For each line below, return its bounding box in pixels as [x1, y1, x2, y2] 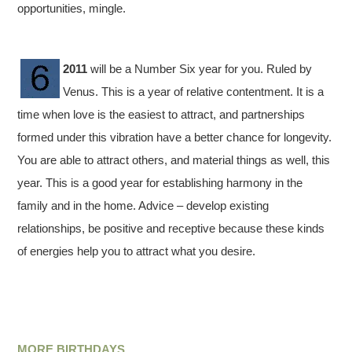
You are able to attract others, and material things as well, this [17, 153, 331, 167]
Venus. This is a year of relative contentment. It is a [63, 85, 324, 98]
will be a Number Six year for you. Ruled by [87, 62, 313, 75]
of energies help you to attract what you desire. [17, 244, 256, 258]
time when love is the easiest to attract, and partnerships [17, 108, 306, 121]
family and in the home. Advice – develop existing [17, 199, 269, 212]
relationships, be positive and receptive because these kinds [17, 222, 325, 235]
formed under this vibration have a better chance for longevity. [17, 130, 332, 144]
